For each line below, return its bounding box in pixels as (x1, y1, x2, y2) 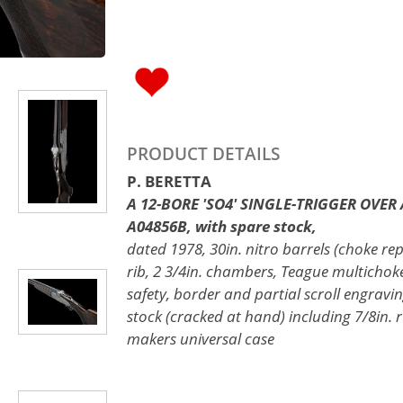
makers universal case (127, 327, 274, 350)
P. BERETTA (127, 170, 211, 193)
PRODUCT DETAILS (127, 141, 280, 166)
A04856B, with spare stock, (127, 215, 317, 237)
